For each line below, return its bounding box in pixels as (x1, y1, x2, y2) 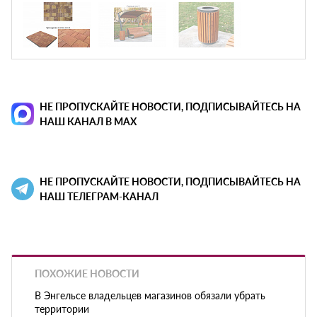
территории (35, 301, 89, 316)
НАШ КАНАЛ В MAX (40, 114, 137, 129)
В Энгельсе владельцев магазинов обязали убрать (35, 287, 265, 302)
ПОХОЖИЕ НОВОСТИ (35, 266, 139, 281)
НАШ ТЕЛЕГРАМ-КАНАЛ (40, 189, 158, 204)
